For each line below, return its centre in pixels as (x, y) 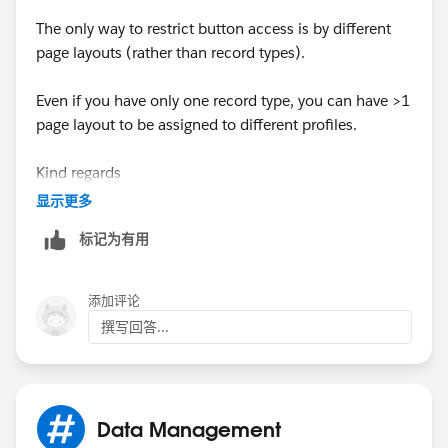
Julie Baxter (75, 220)
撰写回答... (135, 326)
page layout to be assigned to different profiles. (198, 124)
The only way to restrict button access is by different (213, 28)
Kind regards (78, 172)
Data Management (189, 428)
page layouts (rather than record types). (174, 52)
